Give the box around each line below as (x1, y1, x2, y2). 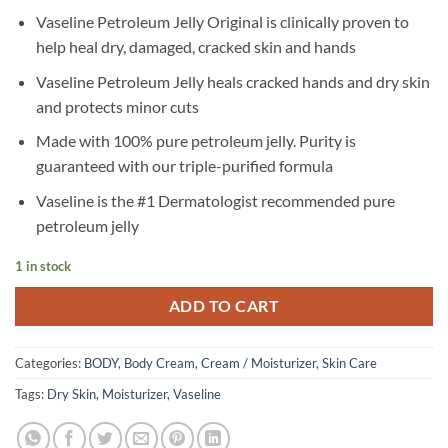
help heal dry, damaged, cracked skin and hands (35, 36, 356, 56)
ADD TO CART (168, 297, 280, 316)
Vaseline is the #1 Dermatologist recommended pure (35, 190, 395, 210)
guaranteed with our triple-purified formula (35, 156, 333, 176)
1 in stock (15, 258, 71, 275)
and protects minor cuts (35, 96, 199, 116)
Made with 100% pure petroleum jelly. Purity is (35, 131, 356, 151)
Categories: (15, 355, 84, 372)
